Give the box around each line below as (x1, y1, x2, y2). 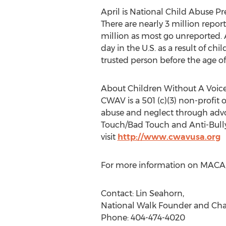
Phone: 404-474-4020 (100, 213, 185, 222)
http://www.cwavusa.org (117, 132, 220, 142)
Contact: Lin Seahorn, (100, 189, 184, 198)
